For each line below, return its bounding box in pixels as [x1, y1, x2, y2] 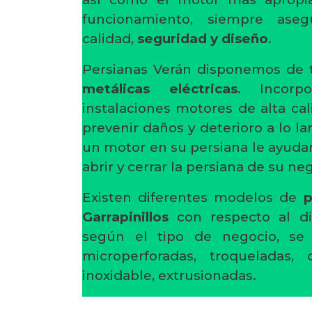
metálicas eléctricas [82, 81, 237, 97]
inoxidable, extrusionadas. [82, 267, 256, 283]
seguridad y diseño [137, 31, 268, 47]
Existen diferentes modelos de [82, 189, 297, 205]
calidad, [82, 31, 137, 47]
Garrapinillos [82, 209, 169, 225]
